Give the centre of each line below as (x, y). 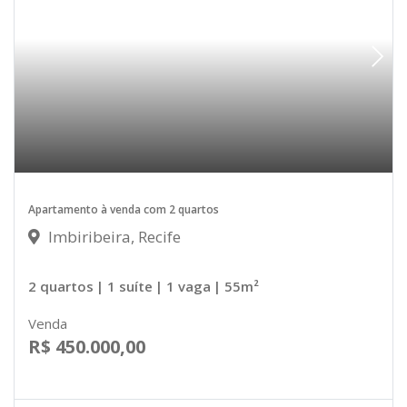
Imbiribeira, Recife (113, 237)
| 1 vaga (183, 287)
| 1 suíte (124, 287)
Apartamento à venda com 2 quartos (124, 210)
